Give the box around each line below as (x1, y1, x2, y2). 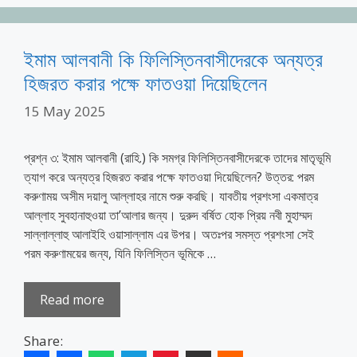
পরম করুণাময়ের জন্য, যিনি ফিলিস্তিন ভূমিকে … (24, 245, 216, 262)
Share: (24, 331, 63, 350)
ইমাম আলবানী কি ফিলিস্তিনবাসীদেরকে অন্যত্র (24, 45, 323, 73)
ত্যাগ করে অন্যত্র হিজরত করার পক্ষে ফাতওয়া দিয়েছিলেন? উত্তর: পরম (24, 168, 314, 186)
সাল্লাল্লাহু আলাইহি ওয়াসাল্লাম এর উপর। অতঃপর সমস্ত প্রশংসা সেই (24, 226, 314, 243)
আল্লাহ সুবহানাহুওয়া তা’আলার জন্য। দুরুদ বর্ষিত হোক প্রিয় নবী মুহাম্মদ (24, 206, 312, 224)
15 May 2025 (24, 102, 106, 120)
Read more (40, 291, 104, 308)
